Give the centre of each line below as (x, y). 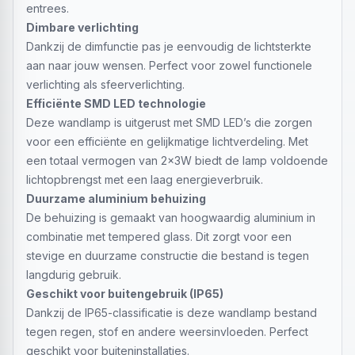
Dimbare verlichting (82, 27)
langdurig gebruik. (74, 275)
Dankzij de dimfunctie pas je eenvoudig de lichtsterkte (169, 46)
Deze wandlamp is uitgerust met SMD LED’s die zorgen (169, 122)
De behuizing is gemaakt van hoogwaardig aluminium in (171, 218)
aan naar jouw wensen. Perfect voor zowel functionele (169, 65)
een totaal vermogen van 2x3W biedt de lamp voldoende (177, 160)
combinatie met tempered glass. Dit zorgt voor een (159, 237)
